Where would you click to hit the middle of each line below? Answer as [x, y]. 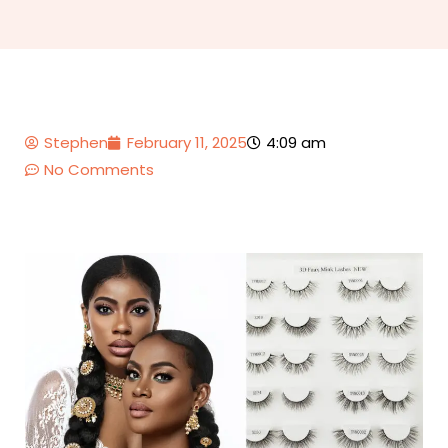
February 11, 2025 [187, 143]
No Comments [99, 170]
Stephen [76, 143]
